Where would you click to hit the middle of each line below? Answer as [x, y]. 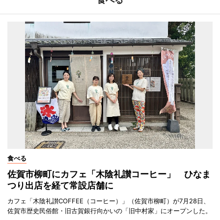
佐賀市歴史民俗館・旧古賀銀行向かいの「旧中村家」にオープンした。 [110, 210]
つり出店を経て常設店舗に [60, 185]
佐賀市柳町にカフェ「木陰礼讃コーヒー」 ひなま [109, 174]
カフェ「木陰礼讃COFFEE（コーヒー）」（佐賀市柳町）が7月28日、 [109, 201]
